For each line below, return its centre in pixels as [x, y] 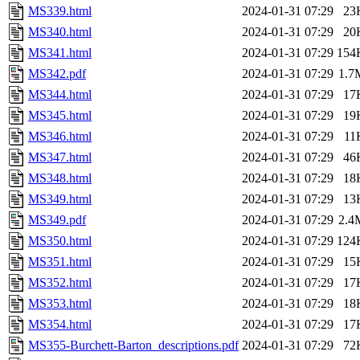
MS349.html [60, 199]
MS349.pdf [57, 220]
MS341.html [60, 53]
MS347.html [60, 157]
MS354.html [60, 325]
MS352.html [60, 283]
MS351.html [60, 262]
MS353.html [60, 304]
